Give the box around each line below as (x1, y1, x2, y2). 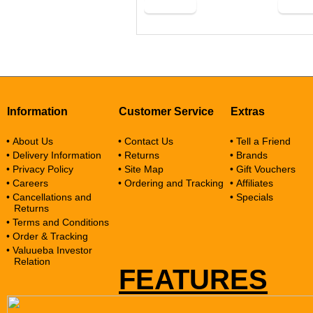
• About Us (6, 136, 53, 147)
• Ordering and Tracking (118, 177, 224, 189)
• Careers (6, 177, 48, 189)
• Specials (230, 191, 273, 203)
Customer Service (119, 105, 214, 117)
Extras (231, 105, 265, 117)
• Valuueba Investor (6, 245, 92, 256)
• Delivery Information (6, 150, 101, 161)
